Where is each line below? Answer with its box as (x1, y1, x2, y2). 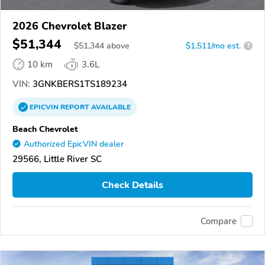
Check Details (102, 178, 163, 192)
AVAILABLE (89, 102, 131, 112)
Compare (201, 215, 237, 227)
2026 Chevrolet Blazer (12, 18, 127, 33)
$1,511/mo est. (186, 40, 241, 51)
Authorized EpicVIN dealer (24, 138, 124, 150)
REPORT (60, 102, 89, 112)
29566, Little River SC (12, 153, 102, 165)
